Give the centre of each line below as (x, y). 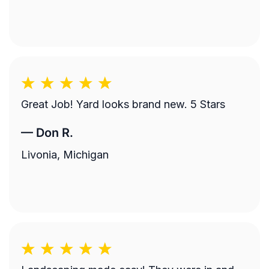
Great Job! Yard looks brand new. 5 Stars (151, 104)
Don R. (55, 132)
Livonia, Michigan (65, 154)
